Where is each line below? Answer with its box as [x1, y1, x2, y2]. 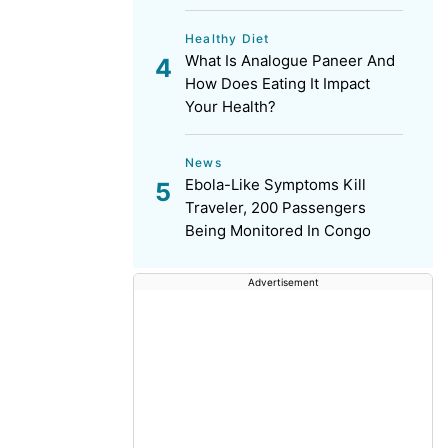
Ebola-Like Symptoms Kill [185, 175, 366, 194]
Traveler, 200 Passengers [185, 198, 366, 217]
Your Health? [185, 97, 276, 116]
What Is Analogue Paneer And [185, 51, 395, 70]
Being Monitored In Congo [185, 221, 371, 240]
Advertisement [247, 276, 319, 288]
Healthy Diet [185, 31, 270, 46]
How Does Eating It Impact [185, 74, 370, 93]
